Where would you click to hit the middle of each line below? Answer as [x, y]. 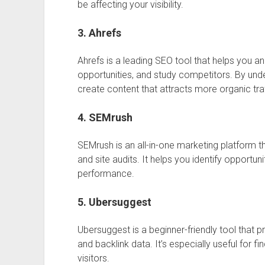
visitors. [93, 258]
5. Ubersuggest [114, 202]
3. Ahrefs [99, 33]
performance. [106, 174]
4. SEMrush [105, 117]
